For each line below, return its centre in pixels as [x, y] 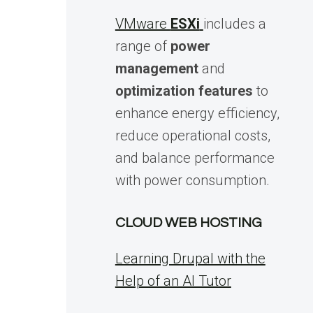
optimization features [184, 91]
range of [143, 46]
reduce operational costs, [192, 136]
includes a [234, 24]
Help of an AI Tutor [173, 281]
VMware [143, 24]
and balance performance [195, 158]
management [156, 68]
